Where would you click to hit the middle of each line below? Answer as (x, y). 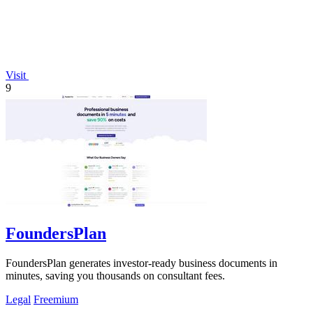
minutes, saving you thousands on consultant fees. (115, 276)
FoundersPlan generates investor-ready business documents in (141, 263)
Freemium (56, 300)
